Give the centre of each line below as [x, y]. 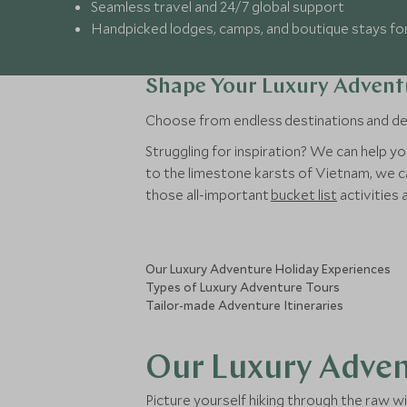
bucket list [304, 194]
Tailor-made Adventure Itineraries [244, 305]
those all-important [208, 194]
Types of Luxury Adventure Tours [243, 287]
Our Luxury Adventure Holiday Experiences [268, 269]
